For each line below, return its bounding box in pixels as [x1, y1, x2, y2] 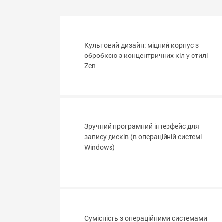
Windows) [84, 143, 115, 152]
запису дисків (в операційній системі [84, 133, 202, 142]
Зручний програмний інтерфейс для [84, 122, 199, 131]
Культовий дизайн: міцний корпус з [84, 41, 199, 50]
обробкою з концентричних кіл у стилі [84, 52, 208, 60]
